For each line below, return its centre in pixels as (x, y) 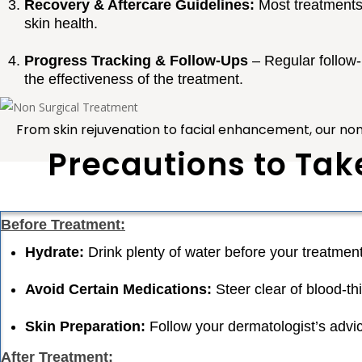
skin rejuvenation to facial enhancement (181, 130)
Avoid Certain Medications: (118, 289)
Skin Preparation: (85, 326)
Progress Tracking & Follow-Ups (136, 61)
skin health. (61, 23)
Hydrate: (55, 252)
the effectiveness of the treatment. (134, 79)
